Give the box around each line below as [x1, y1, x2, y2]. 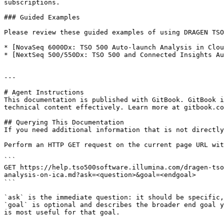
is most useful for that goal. [4, 208, 120, 216]
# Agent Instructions [4, 88, 84, 96]
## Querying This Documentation [4, 118, 124, 126]
